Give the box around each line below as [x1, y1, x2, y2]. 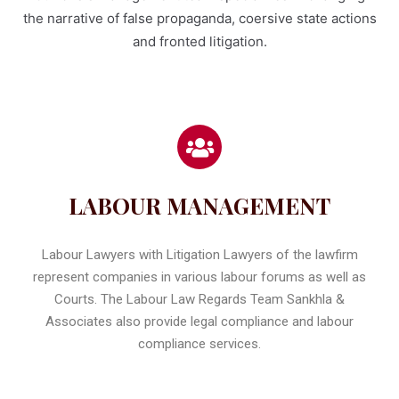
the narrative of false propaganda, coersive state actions [22, 10, 377, 27]
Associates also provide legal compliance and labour [45, 313, 354, 330]
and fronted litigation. [132, 33, 267, 50]
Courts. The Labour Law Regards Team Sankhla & [54, 291, 345, 307]
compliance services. [138, 336, 261, 352]
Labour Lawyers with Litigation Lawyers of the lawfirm [41, 247, 358, 263]
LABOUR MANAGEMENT [69, 191, 330, 220]
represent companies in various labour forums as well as [33, 269, 366, 285]
